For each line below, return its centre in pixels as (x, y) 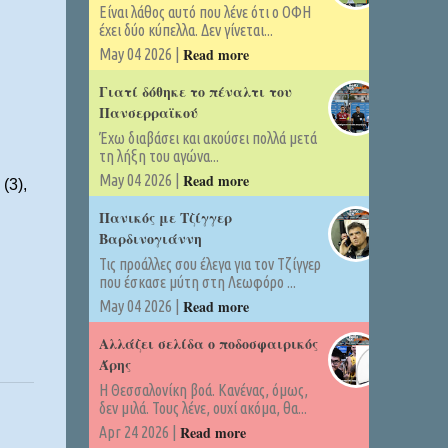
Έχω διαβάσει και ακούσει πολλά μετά (207, 138)
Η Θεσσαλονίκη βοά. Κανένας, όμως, (203, 390)
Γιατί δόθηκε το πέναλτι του (195, 91)
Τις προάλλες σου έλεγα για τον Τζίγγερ (209, 264)
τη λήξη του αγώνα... (158, 156)
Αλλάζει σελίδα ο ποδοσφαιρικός (208, 343)
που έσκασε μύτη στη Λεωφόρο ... (197, 282)
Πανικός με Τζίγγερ (165, 217)
